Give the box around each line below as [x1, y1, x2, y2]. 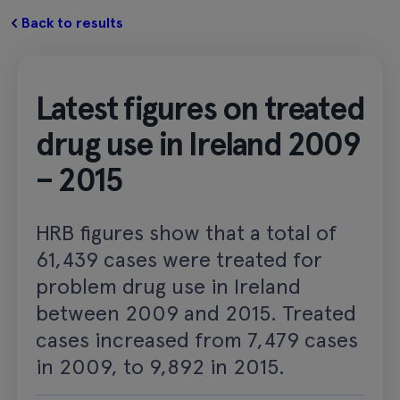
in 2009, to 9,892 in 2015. [36, 353, 285, 379]
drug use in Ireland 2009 [36, 124, 360, 164]
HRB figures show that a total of [36, 219, 337, 246]
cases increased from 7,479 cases [36, 326, 358, 353]
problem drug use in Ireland [36, 272, 301, 299]
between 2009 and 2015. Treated [36, 299, 356, 326]
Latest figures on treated [36, 88, 365, 129]
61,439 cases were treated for [36, 246, 322, 272]
